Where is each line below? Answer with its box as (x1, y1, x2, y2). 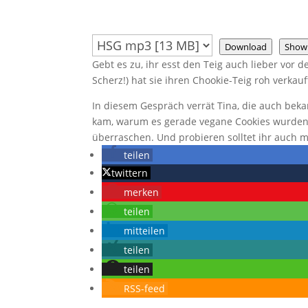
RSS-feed (124, 282, 166, 295)
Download (225, 41, 267, 53)
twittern (111, 166, 148, 179)
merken (124, 186, 159, 199)
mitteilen (124, 224, 166, 237)
